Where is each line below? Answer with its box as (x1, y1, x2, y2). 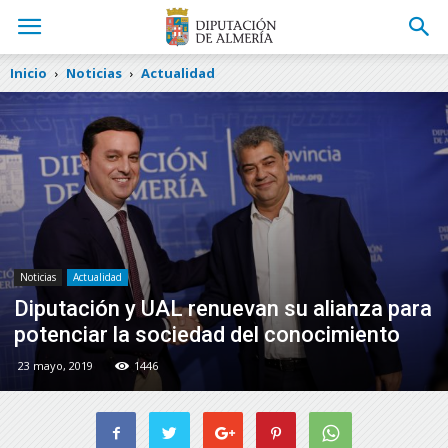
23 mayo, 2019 (18, 357, 93, 373)
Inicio (10, 64, 47, 82)
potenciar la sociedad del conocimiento (14, 321, 400, 347)
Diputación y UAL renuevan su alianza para (14, 295, 432, 321)
